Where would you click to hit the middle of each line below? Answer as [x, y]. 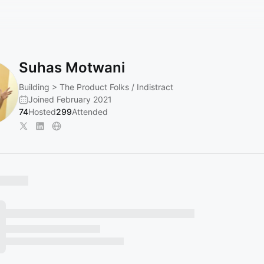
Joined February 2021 [70, 99]
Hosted [42, 112]
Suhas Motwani [72, 67]
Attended [90, 112]
